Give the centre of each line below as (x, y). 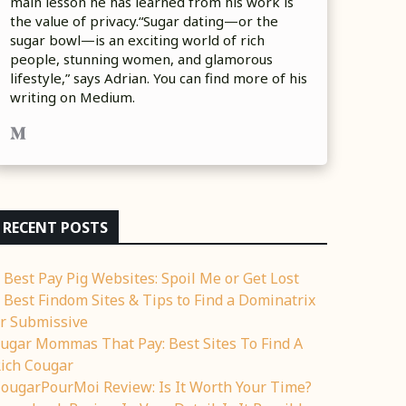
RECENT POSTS (55, 227)
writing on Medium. (72, 97)
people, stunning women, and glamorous (141, 59)
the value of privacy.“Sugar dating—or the (144, 21)
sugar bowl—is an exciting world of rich (137, 40)
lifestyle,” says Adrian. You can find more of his (159, 78)
